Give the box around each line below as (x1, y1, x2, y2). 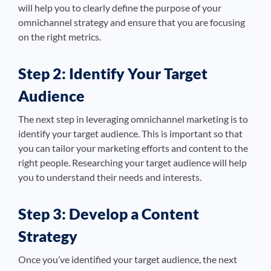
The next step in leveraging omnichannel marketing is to (18, 113, 248, 125)
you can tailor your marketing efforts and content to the (18, 142, 248, 154)
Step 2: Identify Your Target (18, 64, 207, 83)
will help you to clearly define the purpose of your (18, 2, 221, 14)
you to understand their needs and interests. (18, 171, 201, 183)
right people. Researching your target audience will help (18, 157, 247, 169)
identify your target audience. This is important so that (18, 128, 243, 140)
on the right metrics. (18, 31, 101, 43)
